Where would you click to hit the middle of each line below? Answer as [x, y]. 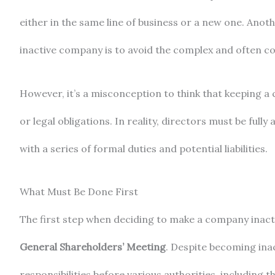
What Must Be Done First [79, 192]
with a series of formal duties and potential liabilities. [144, 148]
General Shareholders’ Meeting [93, 247]
